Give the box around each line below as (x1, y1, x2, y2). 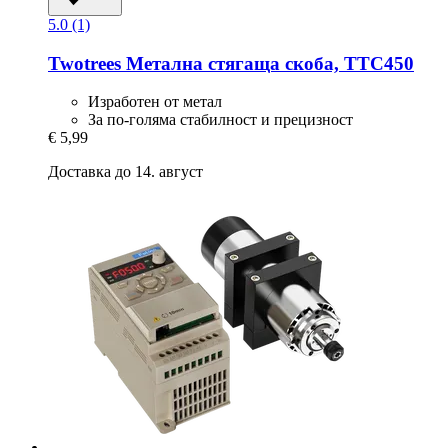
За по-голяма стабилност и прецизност (88, 111, 353, 129)
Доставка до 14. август (48, 163, 203, 181)
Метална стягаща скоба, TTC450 (121, 52, 414, 74)
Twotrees (48, 52, 121, 74)
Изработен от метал (88, 93, 222, 111)
